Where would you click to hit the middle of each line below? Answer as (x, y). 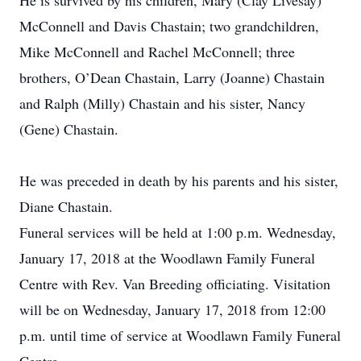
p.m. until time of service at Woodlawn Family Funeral (180, 335)
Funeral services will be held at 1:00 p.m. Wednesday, (178, 232)
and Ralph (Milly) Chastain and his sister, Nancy (162, 103)
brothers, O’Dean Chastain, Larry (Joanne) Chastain (172, 77)
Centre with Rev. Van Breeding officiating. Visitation (175, 284)
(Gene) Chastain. (69, 129)
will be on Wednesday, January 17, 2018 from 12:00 (172, 309)
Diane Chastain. (66, 206)
